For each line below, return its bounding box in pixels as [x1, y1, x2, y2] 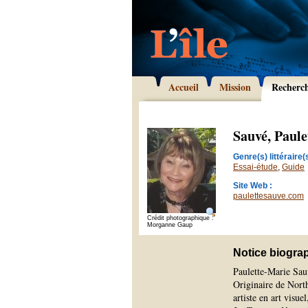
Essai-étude [233, 162, 278, 172]
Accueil [168, 80, 199, 94]
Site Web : [233, 181, 272, 190]
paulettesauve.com [233, 191, 304, 201]
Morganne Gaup [147, 221, 192, 228]
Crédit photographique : [147, 214, 214, 221]
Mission [219, 80, 251, 94]
